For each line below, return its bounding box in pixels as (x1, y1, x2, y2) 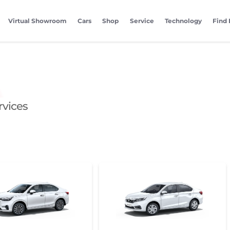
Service (129, 17, 154, 25)
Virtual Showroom (8, 17, 67, 25)
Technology (165, 17, 202, 25)
